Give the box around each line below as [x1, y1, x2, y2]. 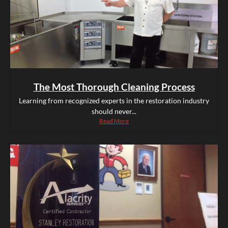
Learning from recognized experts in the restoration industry [19, 96, 209, 105]
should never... [92, 107, 136, 116]
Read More [99, 117, 129, 125]
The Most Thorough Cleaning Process [33, 81, 195, 93]
